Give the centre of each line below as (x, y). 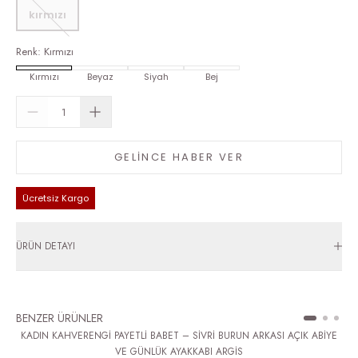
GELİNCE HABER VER (179, 157)
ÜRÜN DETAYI (46, 246)
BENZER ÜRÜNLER (60, 318)
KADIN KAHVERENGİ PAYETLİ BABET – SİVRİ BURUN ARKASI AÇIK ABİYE (179, 335)
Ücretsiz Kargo (56, 198)
